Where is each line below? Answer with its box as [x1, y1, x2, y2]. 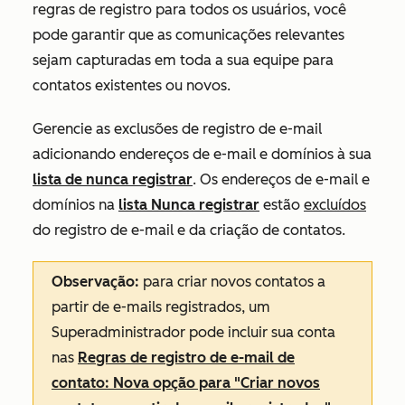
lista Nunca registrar [118, 196, 259, 213]
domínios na [33, 196, 118, 213]
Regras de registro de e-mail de [78, 349, 295, 366]
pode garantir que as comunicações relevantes [33, 26, 344, 43]
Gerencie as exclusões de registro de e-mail [33, 120, 322, 137]
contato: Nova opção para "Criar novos [52, 374, 320, 391]
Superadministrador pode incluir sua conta [52, 324, 335, 341]
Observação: [52, 273, 139, 290]
